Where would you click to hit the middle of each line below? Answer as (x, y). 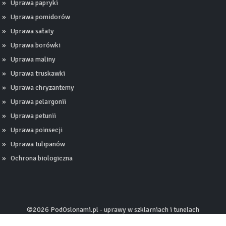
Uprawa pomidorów (40, 17)
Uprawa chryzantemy (42, 87)
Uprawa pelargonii (38, 101)
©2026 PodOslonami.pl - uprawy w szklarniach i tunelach (113, 209)
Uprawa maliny (33, 59)
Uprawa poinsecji (37, 130)
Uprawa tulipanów (38, 144)
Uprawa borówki (36, 45)
